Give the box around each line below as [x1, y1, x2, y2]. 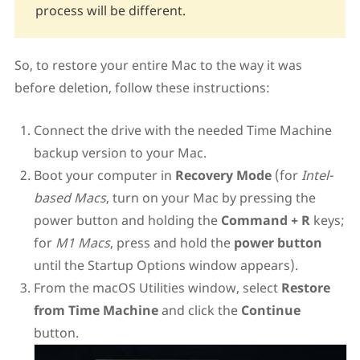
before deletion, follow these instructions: [14, 78, 270, 96]
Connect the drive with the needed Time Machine [33, 121, 332, 139]
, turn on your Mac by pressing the [105, 188, 316, 207]
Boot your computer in [33, 166, 175, 184]
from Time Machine [33, 301, 158, 319]
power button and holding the [33, 211, 221, 229]
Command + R [220, 211, 310, 229]
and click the [157, 301, 238, 319]
